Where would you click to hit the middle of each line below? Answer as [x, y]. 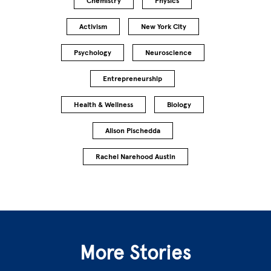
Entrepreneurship [132, 78]
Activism [93, 26]
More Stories [135, 253]
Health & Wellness [103, 104]
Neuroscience [168, 52]
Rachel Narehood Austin [135, 156]
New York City [163, 26]
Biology [179, 104]
